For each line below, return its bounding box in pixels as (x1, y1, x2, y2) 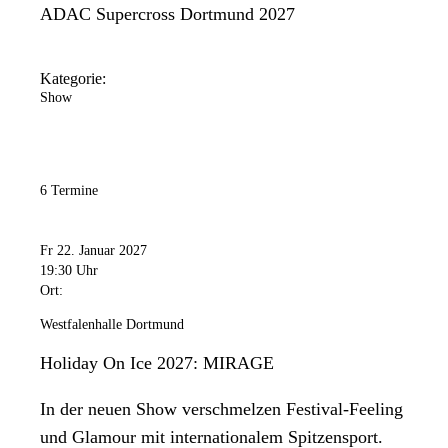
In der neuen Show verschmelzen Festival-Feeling (40, 399, 403, 420)
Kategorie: (40, 69, 106, 87)
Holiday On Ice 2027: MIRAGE (40, 353, 274, 374)
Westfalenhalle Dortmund (40, 317, 184, 333)
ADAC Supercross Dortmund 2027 (40, 4, 295, 25)
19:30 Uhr (40, 263, 98, 279)
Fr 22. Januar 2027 (40, 243, 147, 259)
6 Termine (40, 182, 98, 198)
